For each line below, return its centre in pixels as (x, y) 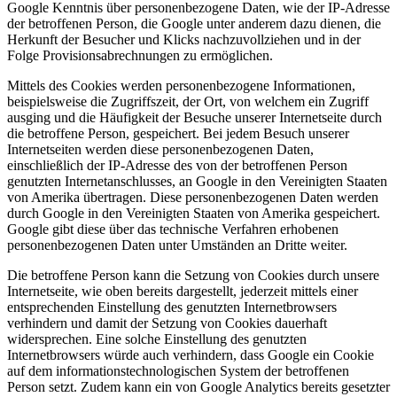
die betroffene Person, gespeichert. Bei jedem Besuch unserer (178, 134)
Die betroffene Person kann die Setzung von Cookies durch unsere (193, 276)
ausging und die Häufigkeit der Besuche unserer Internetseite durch (195, 118)
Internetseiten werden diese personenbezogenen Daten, (160, 150)
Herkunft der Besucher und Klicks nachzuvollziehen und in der (184, 40)
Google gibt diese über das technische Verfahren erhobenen (173, 230)
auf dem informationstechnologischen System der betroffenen (178, 371)
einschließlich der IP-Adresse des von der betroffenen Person (177, 166)
